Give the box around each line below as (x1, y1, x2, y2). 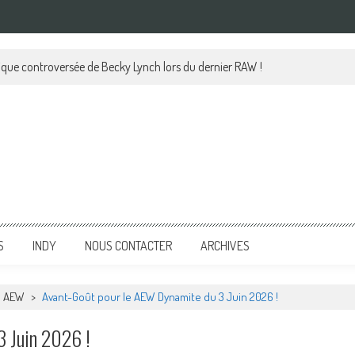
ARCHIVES (200, 238, 250, 254)
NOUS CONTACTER (85, 238, 172, 254)
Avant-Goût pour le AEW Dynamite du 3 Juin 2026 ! (42, 289, 278, 304)
